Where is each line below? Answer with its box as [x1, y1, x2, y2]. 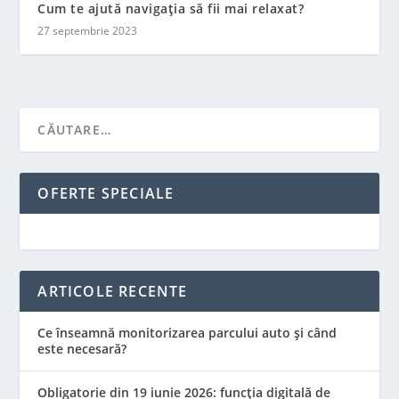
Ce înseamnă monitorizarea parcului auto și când [37, 323, 338, 341]
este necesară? [37, 339, 127, 357]
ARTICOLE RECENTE [37, 281, 188, 301]
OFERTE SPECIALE [37, 183, 175, 203]
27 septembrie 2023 [37, 22, 138, 38]
